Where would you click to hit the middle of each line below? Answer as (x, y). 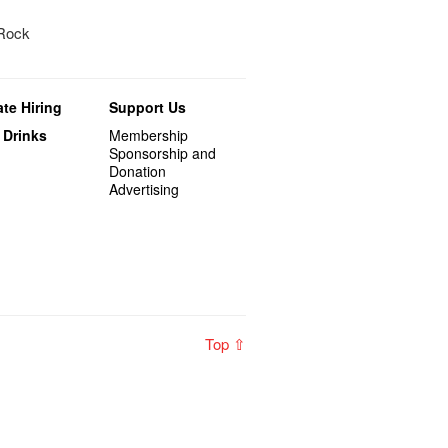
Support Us (148, 106)
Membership (149, 134)
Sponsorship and (163, 152)
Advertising (144, 188)
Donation (138, 170)
